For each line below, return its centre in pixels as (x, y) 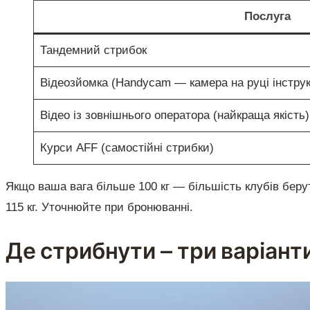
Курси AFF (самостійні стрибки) (127, 148)
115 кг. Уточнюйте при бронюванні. (99, 208)
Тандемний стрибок (93, 51)
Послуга (267, 17)
